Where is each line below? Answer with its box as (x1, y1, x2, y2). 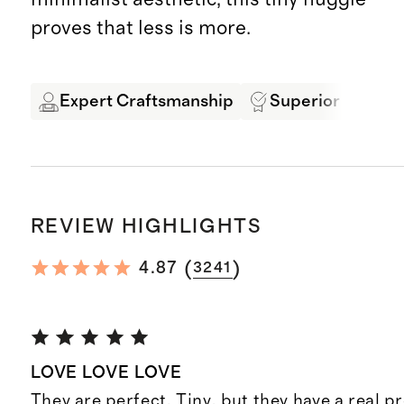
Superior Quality (269, 93, 400, 111)
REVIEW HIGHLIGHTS (30, 216, 262, 236)
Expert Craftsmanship (59, 93, 234, 111)
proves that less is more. (30, 18, 251, 39)
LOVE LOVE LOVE (30, 363, 183, 381)
